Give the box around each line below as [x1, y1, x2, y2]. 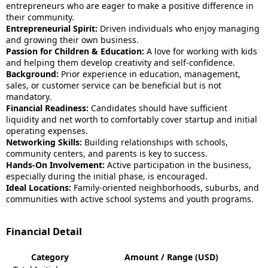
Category [31, 251, 69, 263]
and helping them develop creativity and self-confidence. [6, 57, 235, 68]
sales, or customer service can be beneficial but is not [6, 80, 221, 91]
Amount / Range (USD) [124, 251, 218, 263]
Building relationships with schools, [82, 136, 228, 148]
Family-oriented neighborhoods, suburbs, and [71, 182, 259, 193]
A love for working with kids [144, 45, 257, 57]
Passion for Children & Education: [6, 45, 144, 57]
